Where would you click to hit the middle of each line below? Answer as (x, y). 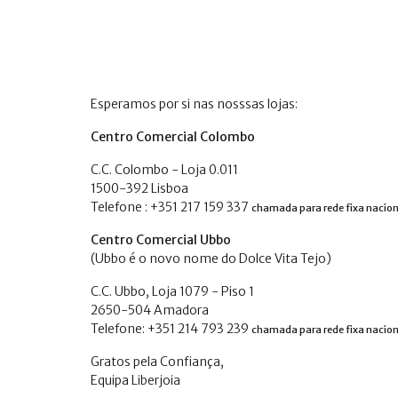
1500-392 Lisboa (139, 188)
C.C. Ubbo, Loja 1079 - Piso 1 (172, 291)
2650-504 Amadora (150, 310)
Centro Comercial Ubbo (161, 240)
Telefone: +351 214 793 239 (171, 329)
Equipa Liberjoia (135, 380)
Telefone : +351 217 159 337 (171, 207)
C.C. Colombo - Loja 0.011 (164, 170)
